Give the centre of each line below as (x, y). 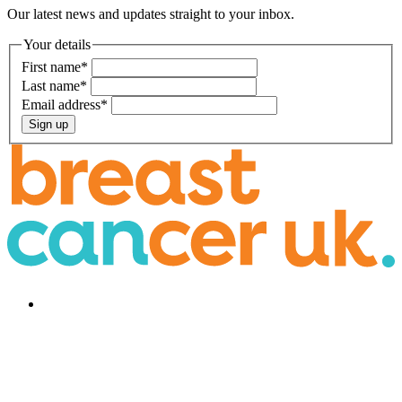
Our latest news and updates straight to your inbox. (151, 14)
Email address (61, 104)
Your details (57, 45)
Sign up (48, 124)
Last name (51, 85)
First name (51, 66)
